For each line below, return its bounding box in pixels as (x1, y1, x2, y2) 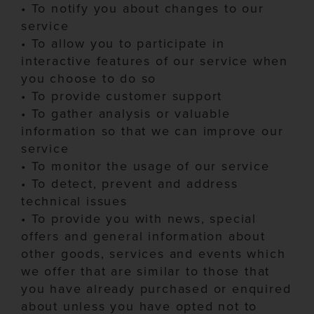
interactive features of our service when (21, 52, 288, 70)
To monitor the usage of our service (31, 157, 270, 175)
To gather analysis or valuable (31, 104, 231, 123)
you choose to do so (21, 69, 157, 88)
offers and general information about (21, 227, 266, 245)
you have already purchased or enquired (21, 280, 292, 298)
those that (203, 262, 271, 280)
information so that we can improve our (21, 122, 284, 140)
